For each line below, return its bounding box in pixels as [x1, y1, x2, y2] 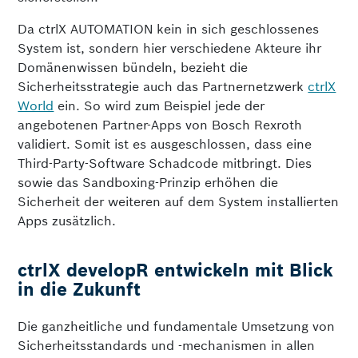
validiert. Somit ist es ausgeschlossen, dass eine [18, 136, 312, 152]
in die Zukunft [18, 278, 141, 300]
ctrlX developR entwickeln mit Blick [18, 259, 334, 281]
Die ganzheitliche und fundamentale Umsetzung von [18, 318, 336, 334]
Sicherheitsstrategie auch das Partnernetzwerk [18, 78, 308, 94]
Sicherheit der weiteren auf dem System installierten [18, 193, 340, 209]
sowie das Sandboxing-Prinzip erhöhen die [18, 174, 279, 190]
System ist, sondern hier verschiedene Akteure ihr [18, 40, 322, 56]
